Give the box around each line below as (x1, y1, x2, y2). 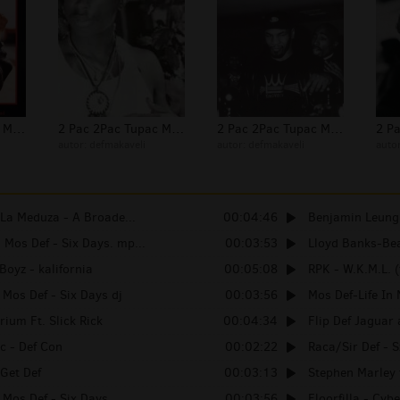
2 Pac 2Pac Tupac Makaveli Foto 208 (330, 121, 343, 138)
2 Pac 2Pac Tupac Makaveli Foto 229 (12, 121, 25, 138)
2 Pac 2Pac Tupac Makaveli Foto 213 (171, 121, 184, 138)
